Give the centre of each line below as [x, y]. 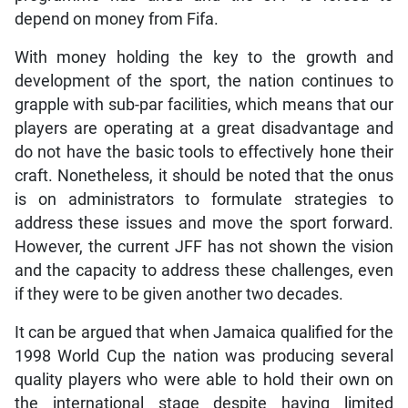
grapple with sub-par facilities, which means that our [204, 105]
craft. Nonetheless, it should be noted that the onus [204, 176]
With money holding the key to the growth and [204, 58]
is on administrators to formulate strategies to [204, 200]
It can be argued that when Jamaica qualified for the [204, 333]
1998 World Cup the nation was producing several [204, 357]
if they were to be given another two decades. [178, 295]
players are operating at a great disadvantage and [204, 129]
